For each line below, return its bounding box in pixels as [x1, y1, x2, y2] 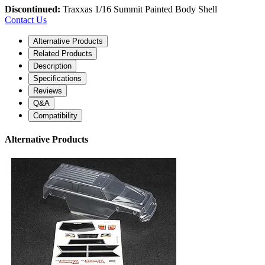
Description [33, 62, 72, 71]
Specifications [33, 74, 82, 83]
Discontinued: [5, 4, 60, 15]
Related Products [33, 49, 92, 59]
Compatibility [33, 111, 77, 121]
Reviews [33, 86, 62, 96]
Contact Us [5, 15, 47, 25]
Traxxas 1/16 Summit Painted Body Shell [60, 4, 217, 15]
